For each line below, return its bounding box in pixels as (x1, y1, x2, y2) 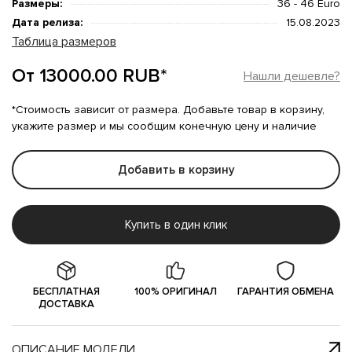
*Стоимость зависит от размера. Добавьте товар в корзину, (12, 103, 324, 116)
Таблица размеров (12, 34, 116, 49)
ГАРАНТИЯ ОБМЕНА (236, 285, 334, 298)
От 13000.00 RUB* (12, 64, 167, 87)
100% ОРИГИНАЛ (134, 285, 218, 298)
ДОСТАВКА (38, 298, 95, 310)
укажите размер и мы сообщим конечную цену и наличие (12, 119, 317, 133)
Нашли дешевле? (244, 68, 340, 84)
